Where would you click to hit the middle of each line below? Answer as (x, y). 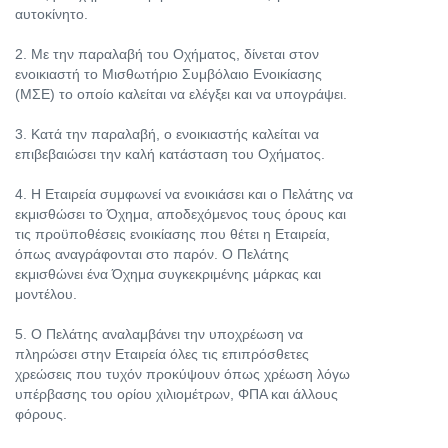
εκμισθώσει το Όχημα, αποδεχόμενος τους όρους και (180, 214)
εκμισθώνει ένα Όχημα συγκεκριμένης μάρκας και (168, 274)
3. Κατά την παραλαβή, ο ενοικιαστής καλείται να (167, 134)
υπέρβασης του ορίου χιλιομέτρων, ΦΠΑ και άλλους (176, 394)
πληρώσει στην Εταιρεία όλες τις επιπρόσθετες (162, 354)
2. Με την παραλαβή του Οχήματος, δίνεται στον (167, 54)
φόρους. (41, 414)
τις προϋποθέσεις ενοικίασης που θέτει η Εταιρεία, (172, 234)
